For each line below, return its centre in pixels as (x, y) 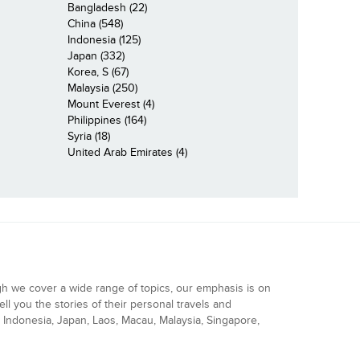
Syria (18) (88, 137)
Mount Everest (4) (110, 104)
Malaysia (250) (102, 88)
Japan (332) (96, 56)
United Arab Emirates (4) (127, 153)
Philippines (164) (106, 121)
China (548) (95, 24)
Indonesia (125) (104, 40)
